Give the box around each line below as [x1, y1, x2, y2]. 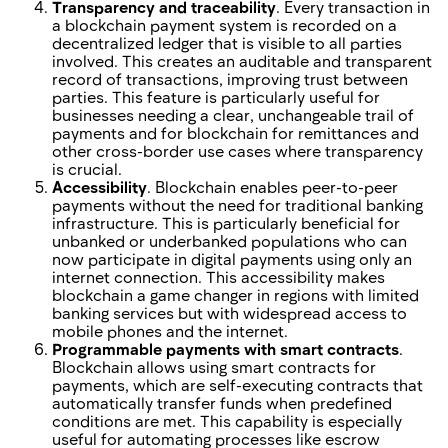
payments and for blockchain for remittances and [52, 123, 419, 143]
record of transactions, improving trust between [52, 69, 408, 89]
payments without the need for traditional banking [52, 195, 423, 215]
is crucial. [52, 159, 122, 179]
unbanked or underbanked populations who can [52, 231, 407, 251]
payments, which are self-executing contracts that [52, 375, 423, 395]
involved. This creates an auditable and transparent [52, 51, 432, 71]
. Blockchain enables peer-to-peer [147, 177, 398, 197]
